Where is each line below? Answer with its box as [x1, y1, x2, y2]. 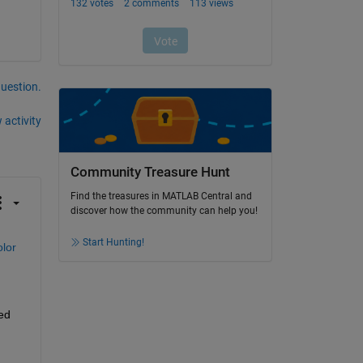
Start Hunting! [82, 237, 144, 249]
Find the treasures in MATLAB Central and [70, 190, 252, 203]
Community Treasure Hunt [70, 164, 230, 180]
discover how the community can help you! [70, 205, 258, 217]
